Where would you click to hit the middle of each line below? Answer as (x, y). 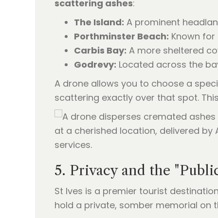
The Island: (99, 22)
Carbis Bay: (100, 50)
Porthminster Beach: (121, 36)
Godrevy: (95, 64)
